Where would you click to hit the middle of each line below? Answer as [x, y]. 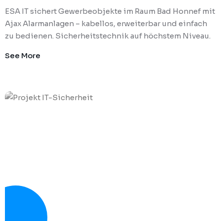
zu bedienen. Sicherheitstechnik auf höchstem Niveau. [108, 36]
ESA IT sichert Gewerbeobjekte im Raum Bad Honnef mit [110, 11]
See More [23, 55]
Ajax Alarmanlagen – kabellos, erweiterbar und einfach [106, 23]
